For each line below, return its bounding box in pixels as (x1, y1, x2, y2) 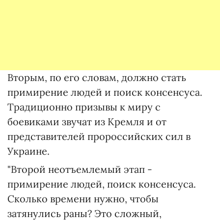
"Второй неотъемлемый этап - (7, 163, 152, 175)
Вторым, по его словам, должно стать (7, 71, 186, 83)
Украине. (7, 145, 50, 157)
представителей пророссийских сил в (7, 130, 191, 142)
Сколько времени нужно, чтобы (7, 192, 159, 205)
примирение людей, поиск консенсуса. (7, 178, 196, 190)
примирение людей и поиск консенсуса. (7, 86, 202, 98)
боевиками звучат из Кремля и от (7, 115, 166, 128)
